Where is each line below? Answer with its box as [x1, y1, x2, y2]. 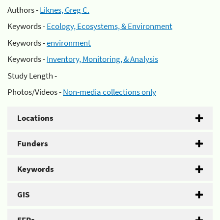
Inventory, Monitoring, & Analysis [47, 54, 158, 64]
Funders [17, 138, 48, 149]
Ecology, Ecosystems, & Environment [47, 21, 172, 31]
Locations [17, 112, 54, 123]
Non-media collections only [63, 86, 156, 97]
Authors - [7, 4, 40, 15]
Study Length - [7, 70, 57, 81]
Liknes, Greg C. [40, 4, 89, 15]
